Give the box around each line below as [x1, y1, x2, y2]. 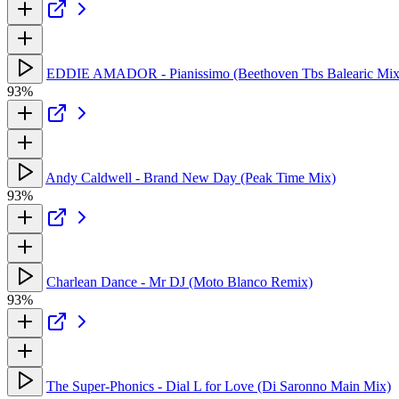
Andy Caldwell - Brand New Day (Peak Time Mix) [45, 169, 336, 185]
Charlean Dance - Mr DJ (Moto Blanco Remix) [46, 273, 313, 289]
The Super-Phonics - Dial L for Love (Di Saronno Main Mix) [46, 378, 391, 394]
